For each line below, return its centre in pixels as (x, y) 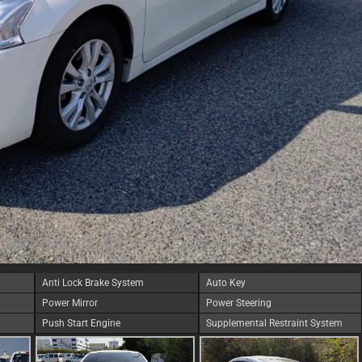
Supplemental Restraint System (274, 323)
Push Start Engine (81, 323)
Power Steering (238, 303)
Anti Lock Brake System (93, 283)
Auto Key (225, 283)
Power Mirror (70, 303)
